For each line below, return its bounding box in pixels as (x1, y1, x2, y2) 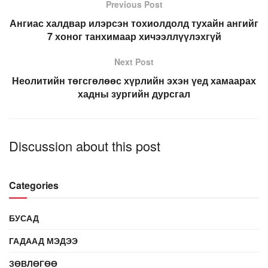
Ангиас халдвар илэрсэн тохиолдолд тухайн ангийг (10, 16, 258, 30)
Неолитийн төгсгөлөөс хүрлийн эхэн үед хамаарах (12, 73, 256, 87)
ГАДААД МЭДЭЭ (9, 234, 78, 246)
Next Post (114, 55, 154, 68)
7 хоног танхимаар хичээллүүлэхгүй (47, 29, 221, 43)
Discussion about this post (9, 136, 160, 155)
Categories (9, 178, 59, 192)
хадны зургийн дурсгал (78, 86, 190, 100)
